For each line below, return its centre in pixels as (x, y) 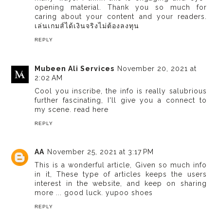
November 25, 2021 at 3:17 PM (101, 152)
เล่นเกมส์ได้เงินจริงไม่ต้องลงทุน (87, 26)
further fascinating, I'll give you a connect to (121, 100)
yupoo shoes (129, 193)
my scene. (54, 109)
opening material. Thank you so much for (121, 8)
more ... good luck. (70, 193)
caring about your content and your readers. (121, 17)
